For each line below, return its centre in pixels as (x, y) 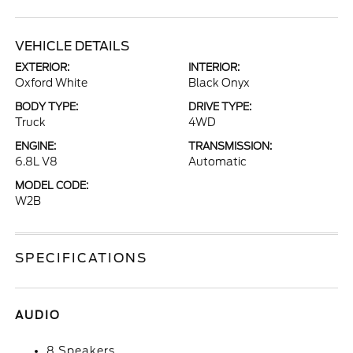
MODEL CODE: (52, 186)
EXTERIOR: (43, 67)
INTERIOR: (214, 67)
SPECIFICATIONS (82, 258)
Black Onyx (219, 83)
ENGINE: (36, 146)
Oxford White (52, 83)
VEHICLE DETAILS (72, 46)
